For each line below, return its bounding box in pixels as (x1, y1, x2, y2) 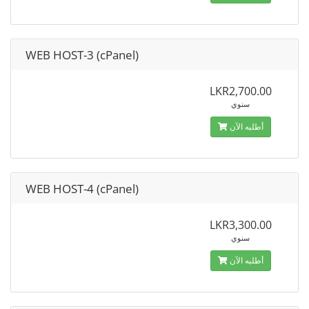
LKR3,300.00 (209, 217, 272, 232)
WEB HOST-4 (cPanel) (26, 181, 139, 197)
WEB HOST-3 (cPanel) (26, 47, 139, 63)
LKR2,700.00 (209, 83, 272, 99)
